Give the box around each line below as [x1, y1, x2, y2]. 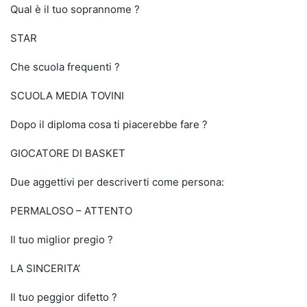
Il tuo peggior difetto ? [10, 291, 117, 304]
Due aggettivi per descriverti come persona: [10, 175, 224, 188]
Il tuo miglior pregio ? [10, 233, 113, 246]
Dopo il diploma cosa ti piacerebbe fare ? [10, 118, 208, 131]
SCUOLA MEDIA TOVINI [10, 89, 124, 102]
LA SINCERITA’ [10, 262, 80, 275]
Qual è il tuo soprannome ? [10, 3, 140, 16]
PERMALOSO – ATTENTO [10, 204, 132, 217]
